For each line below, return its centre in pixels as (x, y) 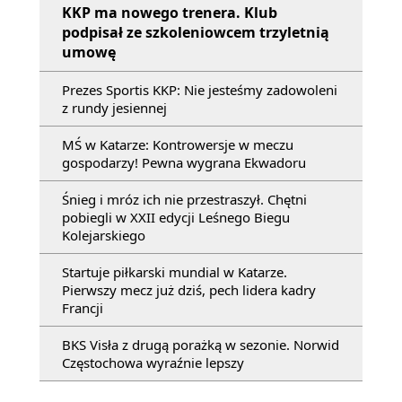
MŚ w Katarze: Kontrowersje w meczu (178, 144)
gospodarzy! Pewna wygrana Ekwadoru (184, 162)
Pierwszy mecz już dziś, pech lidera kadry (189, 290)
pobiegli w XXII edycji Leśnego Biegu (176, 217)
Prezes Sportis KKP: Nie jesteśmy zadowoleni (200, 90)
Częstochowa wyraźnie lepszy (153, 363)
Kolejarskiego (104, 235)
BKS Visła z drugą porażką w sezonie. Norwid (201, 345)
